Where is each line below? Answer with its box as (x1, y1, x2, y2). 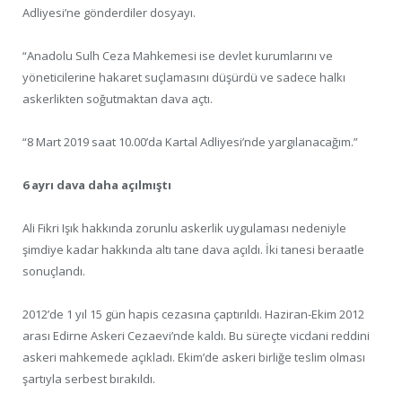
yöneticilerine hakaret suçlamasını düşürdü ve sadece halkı (22, 68, 345, 85)
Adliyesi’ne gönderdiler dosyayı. (22, 4, 196, 21)
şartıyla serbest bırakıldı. (22, 371, 155, 388)
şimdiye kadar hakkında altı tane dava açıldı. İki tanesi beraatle (22, 241, 364, 258)
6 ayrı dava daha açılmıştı (22, 177, 171, 194)
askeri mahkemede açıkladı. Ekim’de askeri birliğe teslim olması (22, 349, 365, 366)
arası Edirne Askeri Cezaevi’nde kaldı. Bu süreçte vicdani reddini (22, 328, 370, 345)
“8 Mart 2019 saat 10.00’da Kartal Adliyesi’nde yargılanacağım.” (22, 133, 358, 150)
